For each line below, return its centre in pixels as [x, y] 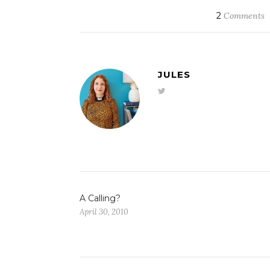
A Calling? [100, 198]
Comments [243, 15]
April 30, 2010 [104, 212]
